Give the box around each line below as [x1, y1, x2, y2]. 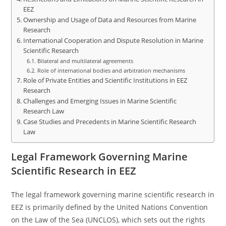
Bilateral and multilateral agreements [37, 57, 133, 65]
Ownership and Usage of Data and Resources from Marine [23, 16, 196, 24]
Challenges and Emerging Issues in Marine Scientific [23, 97, 177, 105]
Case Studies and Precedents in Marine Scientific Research [23, 118, 196, 126]
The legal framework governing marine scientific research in [11, 190, 215, 199]
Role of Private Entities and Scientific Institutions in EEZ [23, 76, 187, 85]
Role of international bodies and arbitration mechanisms [37, 67, 185, 74]
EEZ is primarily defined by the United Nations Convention [11, 202, 208, 212]
